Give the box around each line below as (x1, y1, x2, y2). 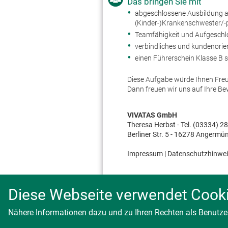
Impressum (127, 150, 163, 158)
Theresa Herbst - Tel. (127, 121, 193, 129)
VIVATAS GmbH (127, 111, 177, 120)
